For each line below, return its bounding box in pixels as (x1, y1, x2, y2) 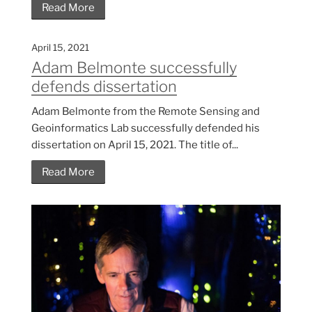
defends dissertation (31, 77, 177, 96)
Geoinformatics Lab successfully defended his (31, 122, 260, 135)
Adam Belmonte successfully (31, 58, 237, 77)
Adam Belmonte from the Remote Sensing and (31, 105, 260, 118)
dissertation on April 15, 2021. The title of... (31, 139, 238, 152)
